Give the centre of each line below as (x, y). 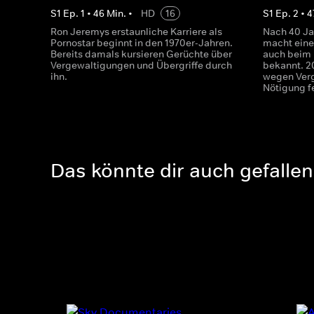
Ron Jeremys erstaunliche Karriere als (136, 32)
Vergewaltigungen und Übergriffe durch (141, 65)
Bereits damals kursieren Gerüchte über (141, 54)
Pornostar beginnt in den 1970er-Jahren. (142, 43)
